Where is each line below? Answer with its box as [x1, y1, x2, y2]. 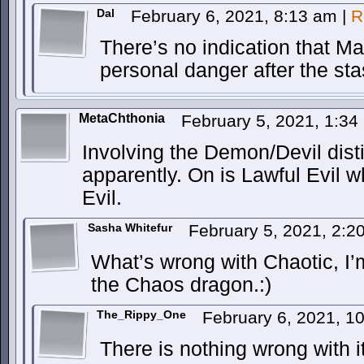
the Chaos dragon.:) [91, 274, 271, 296]
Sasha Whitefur [88, 221, 172, 234]
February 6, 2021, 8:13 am [131, 6, 342, 25]
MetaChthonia [79, 111, 165, 125]
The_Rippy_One [97, 308, 186, 321]
